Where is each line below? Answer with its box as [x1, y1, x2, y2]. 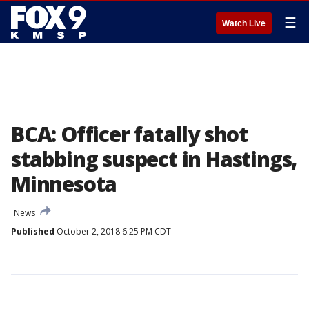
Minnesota [11, 170, 117, 198]
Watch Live [222, 19, 266, 28]
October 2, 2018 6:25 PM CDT [54, 226, 171, 237]
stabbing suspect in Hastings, [11, 145, 297, 173]
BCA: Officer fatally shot [11, 120, 248, 148]
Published [11, 226, 54, 237]
